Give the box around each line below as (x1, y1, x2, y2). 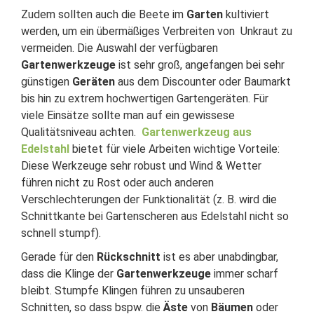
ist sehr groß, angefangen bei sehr (116, 58, 285, 71)
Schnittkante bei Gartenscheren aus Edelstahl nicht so (21, 210, 289, 223)
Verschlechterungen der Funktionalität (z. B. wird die (21, 193, 277, 206)
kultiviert (223, 8, 269, 21)
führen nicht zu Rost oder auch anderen (21, 176, 214, 189)
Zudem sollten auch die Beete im (21, 8, 186, 21)
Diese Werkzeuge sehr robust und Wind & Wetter (21, 159, 261, 172)
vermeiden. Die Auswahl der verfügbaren (21, 41, 218, 55)
